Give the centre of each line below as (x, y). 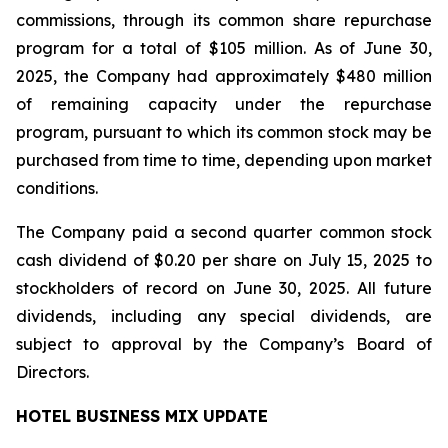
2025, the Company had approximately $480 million (224, 76)
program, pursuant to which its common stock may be (224, 132)
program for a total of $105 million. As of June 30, (224, 48)
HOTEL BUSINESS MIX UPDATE (142, 416)
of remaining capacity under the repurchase (224, 104)
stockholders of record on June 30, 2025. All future (224, 288)
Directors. (52, 372)
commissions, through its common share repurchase (224, 20)
